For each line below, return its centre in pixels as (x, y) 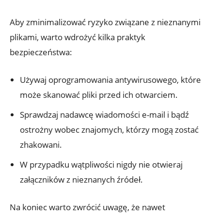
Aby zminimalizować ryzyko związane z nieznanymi (105, 22)
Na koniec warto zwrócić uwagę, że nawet (87, 207)
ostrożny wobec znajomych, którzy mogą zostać (109, 130)
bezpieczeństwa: (41, 52)
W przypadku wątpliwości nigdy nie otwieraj (101, 165)
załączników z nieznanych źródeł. (81, 180)
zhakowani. (41, 145)
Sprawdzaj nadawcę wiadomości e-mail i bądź (104, 115)
